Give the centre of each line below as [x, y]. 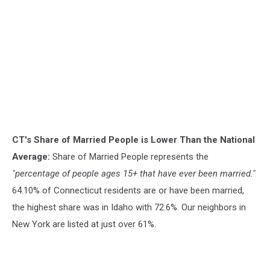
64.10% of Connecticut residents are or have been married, [128, 190]
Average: [31, 157]
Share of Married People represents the [129, 157]
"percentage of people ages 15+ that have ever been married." [134, 174]
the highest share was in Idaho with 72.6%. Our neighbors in [129, 207]
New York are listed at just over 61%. [84, 224]
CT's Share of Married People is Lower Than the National [133, 140]
